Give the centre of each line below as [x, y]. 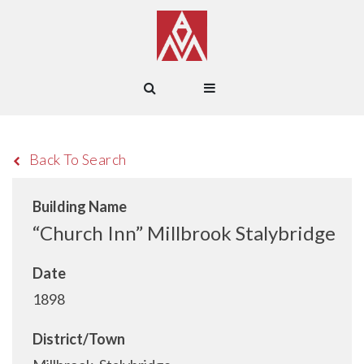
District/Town [79, 339]
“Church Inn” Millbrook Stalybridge [184, 233]
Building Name [80, 206]
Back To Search [78, 159]
